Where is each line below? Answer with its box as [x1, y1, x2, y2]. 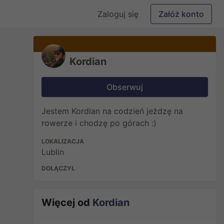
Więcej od [41, 196, 93, 208]
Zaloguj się [97, 9, 138, 19]
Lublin [41, 147, 64, 157]
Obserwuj [106, 82, 143, 92]
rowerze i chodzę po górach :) [41, 118, 157, 128]
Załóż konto [158, 9, 204, 19]
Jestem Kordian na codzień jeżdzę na [41, 106, 183, 116]
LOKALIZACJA [41, 137, 84, 145]
